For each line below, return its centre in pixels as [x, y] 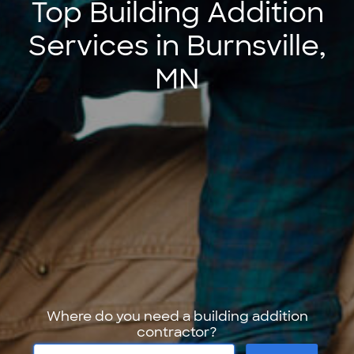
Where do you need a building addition [177, 316]
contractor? [177, 332]
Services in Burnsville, [177, 46]
